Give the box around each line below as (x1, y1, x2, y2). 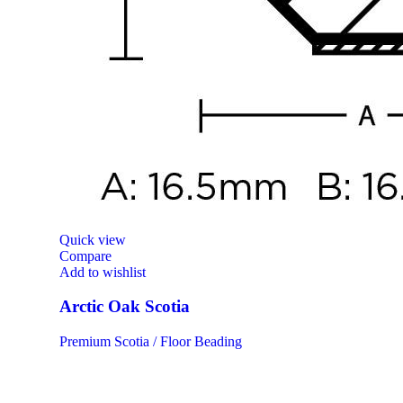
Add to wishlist (59, 264, 146, 280)
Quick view (59, 231, 126, 247)
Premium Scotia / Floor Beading (59, 334, 242, 350)
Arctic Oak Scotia (59, 297, 190, 317)
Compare (59, 247, 112, 264)
